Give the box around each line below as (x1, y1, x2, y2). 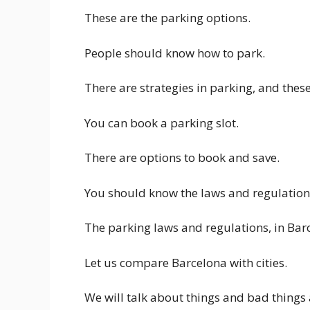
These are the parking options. (84, 10, 250, 26)
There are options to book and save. (84, 149, 280, 166)
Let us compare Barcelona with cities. (84, 254, 287, 271)
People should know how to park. (84, 44, 265, 61)
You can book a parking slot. (84, 114, 239, 131)
